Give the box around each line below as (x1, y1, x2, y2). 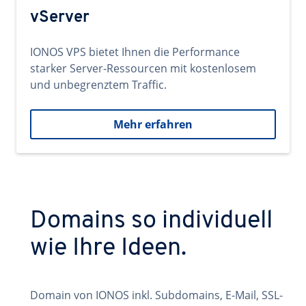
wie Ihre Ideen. (30, 236, 186, 261)
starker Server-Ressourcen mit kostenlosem (30, 61, 256, 76)
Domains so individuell (30, 209, 273, 234)
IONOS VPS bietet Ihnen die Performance (30, 44, 240, 59)
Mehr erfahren (113, 117, 193, 132)
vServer (30, 10, 89, 26)
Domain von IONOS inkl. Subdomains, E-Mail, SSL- (30, 288, 283, 303)
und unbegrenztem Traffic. (30, 77, 167, 92)
